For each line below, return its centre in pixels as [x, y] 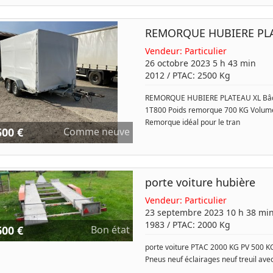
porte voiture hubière [200, 182]
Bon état [110, 229]
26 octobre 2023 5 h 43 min [200, 63]
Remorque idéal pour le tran [192, 122]
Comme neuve [96, 132]
